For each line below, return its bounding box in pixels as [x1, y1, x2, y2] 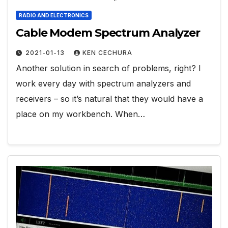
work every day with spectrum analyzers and [16, 78, 191, 89]
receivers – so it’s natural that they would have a [16, 93, 203, 104]
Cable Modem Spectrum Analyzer [16, 25, 201, 40]
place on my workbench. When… [16, 108, 145, 119]
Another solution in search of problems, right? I [16, 63, 201, 73]
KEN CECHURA [82, 48, 132, 56]
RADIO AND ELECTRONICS [19, 12, 89, 18]
